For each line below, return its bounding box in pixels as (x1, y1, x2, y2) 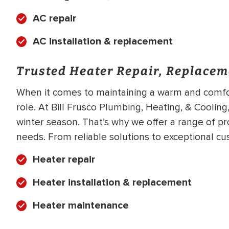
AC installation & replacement (33, 35, 173, 48)
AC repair (33, 12, 76, 25)
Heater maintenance (33, 199, 129, 212)
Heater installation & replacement (33, 176, 192, 189)
